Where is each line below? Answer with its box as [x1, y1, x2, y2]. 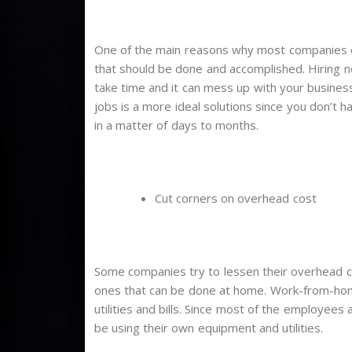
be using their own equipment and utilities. [93, 320, 324, 336]
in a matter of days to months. [93, 117, 259, 134]
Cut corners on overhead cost [154, 190, 317, 207]
